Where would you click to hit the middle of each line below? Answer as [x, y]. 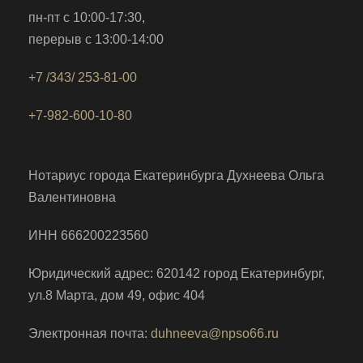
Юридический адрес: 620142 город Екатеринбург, [177, 273]
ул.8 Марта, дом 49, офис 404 [117, 295]
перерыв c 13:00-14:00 [96, 39]
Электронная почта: [90, 333]
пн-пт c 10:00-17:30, [87, 17]
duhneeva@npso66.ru [215, 333]
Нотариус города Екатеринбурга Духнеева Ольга [176, 175]
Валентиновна [72, 197]
